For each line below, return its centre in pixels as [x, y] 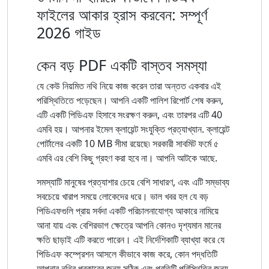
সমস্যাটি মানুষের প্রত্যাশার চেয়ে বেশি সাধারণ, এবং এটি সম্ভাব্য [133, 182]
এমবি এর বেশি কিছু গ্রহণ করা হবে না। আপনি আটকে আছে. [127, 158]
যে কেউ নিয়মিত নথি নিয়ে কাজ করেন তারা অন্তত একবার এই [129, 86]
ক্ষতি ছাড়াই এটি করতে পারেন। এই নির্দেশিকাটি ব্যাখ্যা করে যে [131, 239]
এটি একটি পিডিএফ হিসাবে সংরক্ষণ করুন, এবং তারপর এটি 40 [129, 114]
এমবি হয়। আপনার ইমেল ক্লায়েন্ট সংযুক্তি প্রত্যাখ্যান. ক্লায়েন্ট [133, 129]
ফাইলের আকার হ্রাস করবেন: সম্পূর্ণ [122, 14]
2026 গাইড [69, 32]
